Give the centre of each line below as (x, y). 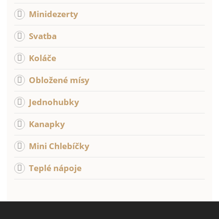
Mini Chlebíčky (59, 146)
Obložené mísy (59, 80)
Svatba (43, 36)
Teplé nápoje (55, 168)
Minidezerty (54, 14)
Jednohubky (54, 102)
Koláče (43, 58)
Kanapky (47, 124)
